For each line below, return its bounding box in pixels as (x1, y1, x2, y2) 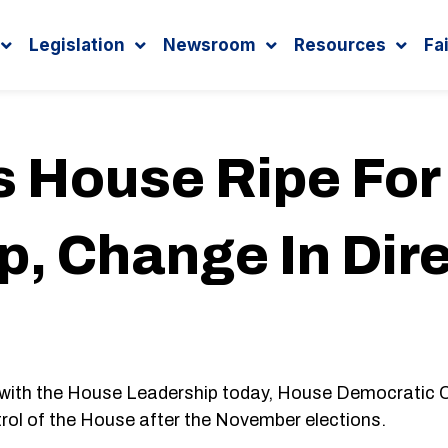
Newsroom (163, 35, 257, 55)
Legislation (29, 35, 126, 55)
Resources (294, 35, 387, 55)
